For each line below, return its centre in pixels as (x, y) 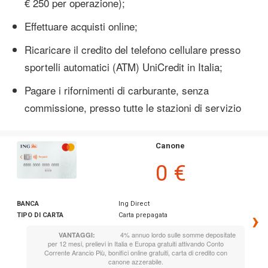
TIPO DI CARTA (40, 215)
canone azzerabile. (135, 261)
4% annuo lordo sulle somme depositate (177, 234)
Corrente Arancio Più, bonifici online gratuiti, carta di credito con (135, 252)
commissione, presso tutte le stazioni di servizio (133, 107)
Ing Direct (134, 203)
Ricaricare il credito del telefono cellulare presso (133, 49)
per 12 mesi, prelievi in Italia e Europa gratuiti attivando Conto (135, 243)
